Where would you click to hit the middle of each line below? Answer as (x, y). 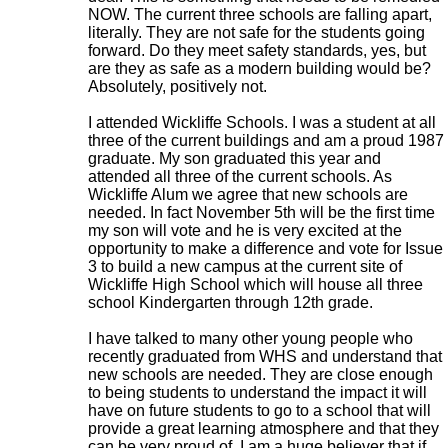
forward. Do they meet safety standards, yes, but (256, 50)
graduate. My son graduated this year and (234, 158)
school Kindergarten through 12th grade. (230, 302)
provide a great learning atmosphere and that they (263, 428)
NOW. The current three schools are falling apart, (259, 14)
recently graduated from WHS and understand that (264, 356)
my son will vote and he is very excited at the (244, 230)
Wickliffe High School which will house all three (255, 284)
